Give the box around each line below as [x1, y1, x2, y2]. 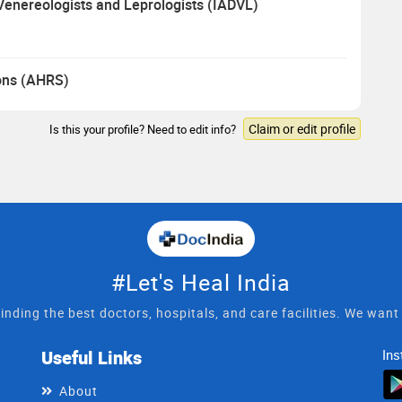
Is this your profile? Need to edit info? [49, 120, 239, 137]
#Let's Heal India [111, 267, 291, 297]
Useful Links [41, 345, 142, 370]
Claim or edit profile [249, 119, 355, 137]
